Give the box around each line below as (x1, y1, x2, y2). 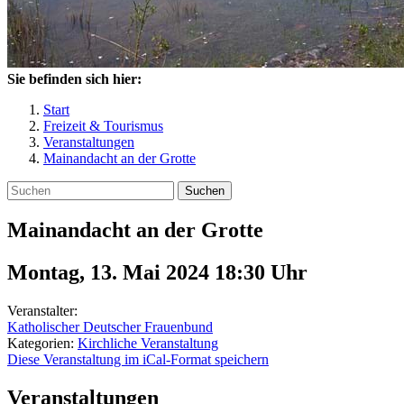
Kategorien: (7, 335, 78, 351)
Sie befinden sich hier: (7, 71, 142, 87)
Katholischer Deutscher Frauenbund (7, 318, 213, 335)
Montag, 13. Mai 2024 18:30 (7, 260, 271, 284)
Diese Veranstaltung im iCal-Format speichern (7, 351, 269, 367)
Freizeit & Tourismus (43, 118, 163, 133)
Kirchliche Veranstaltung (78, 335, 218, 351)
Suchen (185, 184, 225, 197)
